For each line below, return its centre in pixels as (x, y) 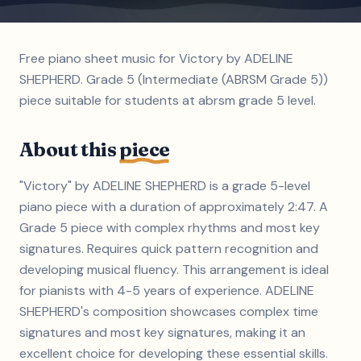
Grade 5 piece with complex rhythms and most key (170, 228)
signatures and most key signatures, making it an (162, 332)
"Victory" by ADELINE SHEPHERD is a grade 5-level (165, 186)
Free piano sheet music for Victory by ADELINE (156, 58)
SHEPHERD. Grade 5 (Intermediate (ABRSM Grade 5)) (174, 79)
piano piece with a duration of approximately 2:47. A (174, 207)
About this (70, 149)
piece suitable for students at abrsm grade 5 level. (168, 100)
